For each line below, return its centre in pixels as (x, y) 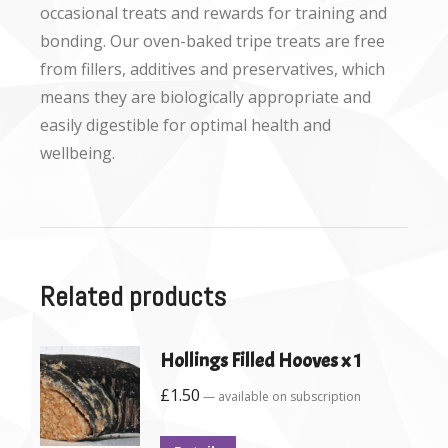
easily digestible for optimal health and (185, 125)
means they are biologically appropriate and (205, 97)
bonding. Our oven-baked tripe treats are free (212, 41)
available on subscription (288, 396)
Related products (133, 296)
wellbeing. (77, 153)
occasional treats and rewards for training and (213, 13)
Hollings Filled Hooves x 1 (260, 360)
